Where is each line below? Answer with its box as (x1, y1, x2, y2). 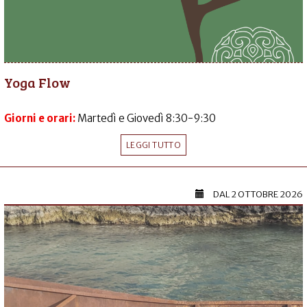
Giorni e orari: (4, 111, 77, 125)
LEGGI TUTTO (126, 139, 181, 150)
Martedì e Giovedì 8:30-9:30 (77, 111, 216, 125)
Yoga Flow (4, 72, 71, 92)
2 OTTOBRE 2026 (231, 188, 303, 200)
